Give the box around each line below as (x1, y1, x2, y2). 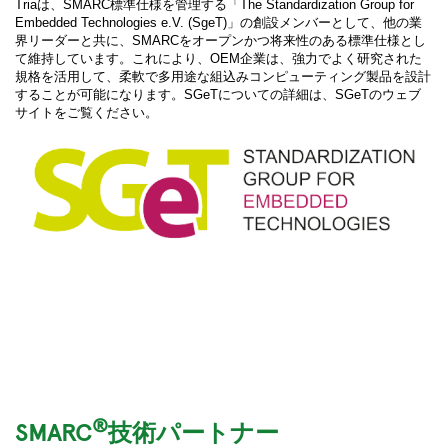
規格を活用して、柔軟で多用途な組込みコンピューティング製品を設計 (15, 69, 431, 85)
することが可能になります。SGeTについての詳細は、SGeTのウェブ (15, 87, 421, 103)
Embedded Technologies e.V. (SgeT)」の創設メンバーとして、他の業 (15, 15, 422, 31)
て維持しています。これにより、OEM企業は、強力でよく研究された (15, 51, 422, 67)
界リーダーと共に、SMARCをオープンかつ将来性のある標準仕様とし (15, 33, 426, 49)
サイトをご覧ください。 (15, 105, 158, 121)
